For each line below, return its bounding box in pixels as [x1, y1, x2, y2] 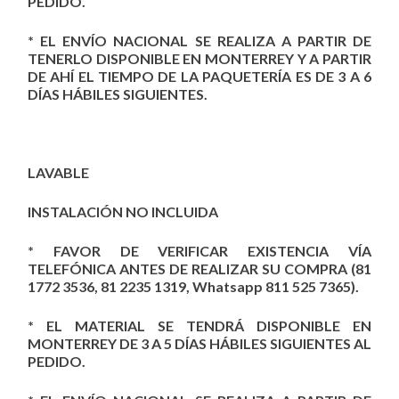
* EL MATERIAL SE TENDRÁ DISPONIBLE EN [28, 316, 371, 334]
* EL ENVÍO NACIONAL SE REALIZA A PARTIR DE [28, 31, 371, 49]
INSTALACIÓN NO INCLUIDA [28, 202, 218, 220]
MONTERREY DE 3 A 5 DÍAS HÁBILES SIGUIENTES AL [28, 334, 371, 352]
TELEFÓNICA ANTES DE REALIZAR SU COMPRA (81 [28, 259, 371, 277]
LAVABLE [28, 163, 89, 181]
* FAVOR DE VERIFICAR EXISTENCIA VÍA [28, 241, 371, 259]
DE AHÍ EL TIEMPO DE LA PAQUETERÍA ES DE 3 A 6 [28, 67, 371, 85]
